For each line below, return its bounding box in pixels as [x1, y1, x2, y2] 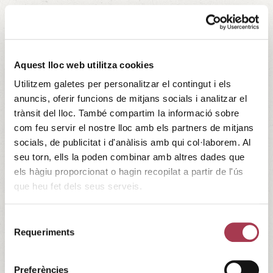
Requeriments [14, 226, 75, 237]
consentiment [4, 243, 59, 254]
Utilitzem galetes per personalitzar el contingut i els [14, 79, 231, 90]
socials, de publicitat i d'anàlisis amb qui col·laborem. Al [14, 137, 251, 148]
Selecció [4, 214, 39, 225]
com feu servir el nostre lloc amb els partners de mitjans [14, 122, 254, 133]
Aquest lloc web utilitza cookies [14, 59, 154, 70]
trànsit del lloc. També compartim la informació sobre [14, 108, 239, 119]
